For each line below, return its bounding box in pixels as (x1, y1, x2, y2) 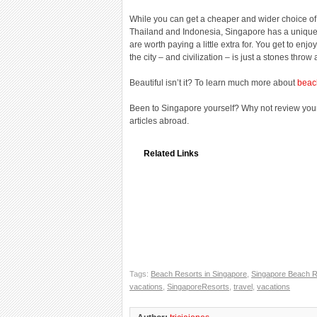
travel (234, 282, 253, 291)
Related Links (144, 149, 199, 158)
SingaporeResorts (167, 282, 229, 291)
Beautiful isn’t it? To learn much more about (129, 78, 297, 88)
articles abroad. (129, 116, 189, 126)
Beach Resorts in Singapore (151, 270, 247, 278)
